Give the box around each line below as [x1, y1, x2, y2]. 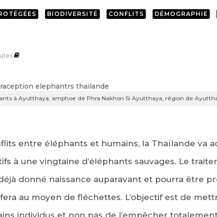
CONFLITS [108, 10, 144, 17]
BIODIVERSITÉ [46, 10, 98, 17]
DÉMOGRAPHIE [154, 10, 208, 17]
